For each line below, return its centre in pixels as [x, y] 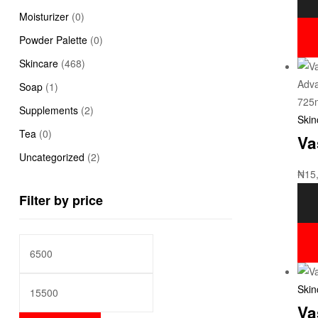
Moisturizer [44, 16]
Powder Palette [53, 39]
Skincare [39, 63]
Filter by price [61, 200]
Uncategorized [52, 157]
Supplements [49, 110]
